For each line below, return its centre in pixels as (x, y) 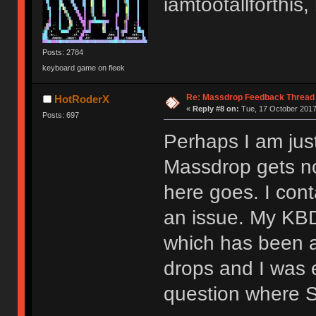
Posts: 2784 (63, 53)
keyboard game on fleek (84, 67)
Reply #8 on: (215, 108)
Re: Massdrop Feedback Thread (250, 97)
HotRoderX (81, 99)
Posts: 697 (61, 115)
